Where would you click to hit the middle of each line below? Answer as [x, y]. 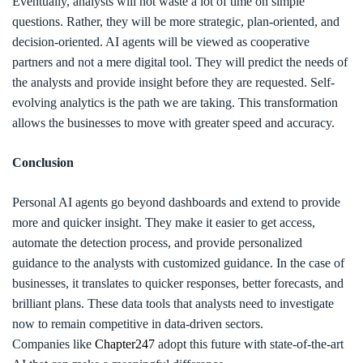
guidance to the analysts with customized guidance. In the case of [178, 263]
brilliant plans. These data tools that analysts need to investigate [173, 303]
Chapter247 [125, 344]
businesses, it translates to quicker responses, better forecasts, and [178, 283]
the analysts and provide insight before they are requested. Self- [173, 82]
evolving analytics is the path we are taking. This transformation [175, 102]
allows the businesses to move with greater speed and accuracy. [173, 123]
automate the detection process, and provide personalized [157, 243]
